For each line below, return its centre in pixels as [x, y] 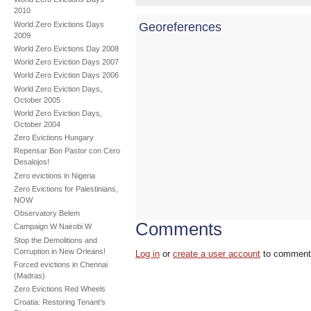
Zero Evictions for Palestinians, [66, 188]
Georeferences [180, 27]
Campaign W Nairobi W [52, 227]
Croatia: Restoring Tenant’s [59, 302]
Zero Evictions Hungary [53, 138]
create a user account [217, 253]
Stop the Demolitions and [55, 240]
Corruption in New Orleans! [59, 251]
